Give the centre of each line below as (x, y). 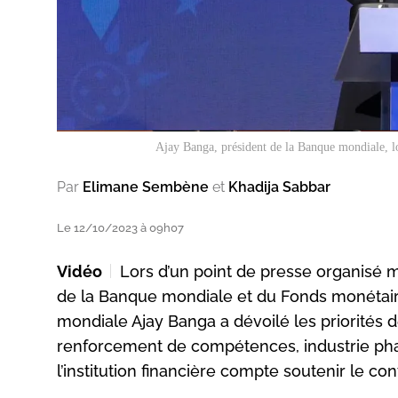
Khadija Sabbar (279, 187)
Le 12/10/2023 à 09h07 (120, 227)
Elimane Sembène (146, 187)
